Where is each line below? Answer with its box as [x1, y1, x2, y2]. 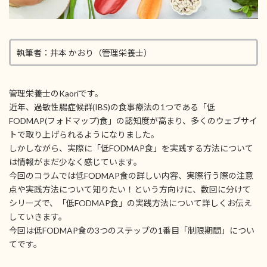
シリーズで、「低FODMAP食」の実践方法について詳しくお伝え [9, 197, 252, 208]
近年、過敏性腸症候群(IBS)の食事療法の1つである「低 [9, 101, 215, 112]
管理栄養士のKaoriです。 [9, 88, 103, 98]
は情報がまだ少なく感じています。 [9, 156, 142, 167]
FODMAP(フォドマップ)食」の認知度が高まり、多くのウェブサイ [9, 115, 257, 126]
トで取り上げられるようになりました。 [9, 129, 159, 139]
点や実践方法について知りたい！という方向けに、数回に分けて [9, 184, 251, 194]
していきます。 [9, 211, 67, 222]
